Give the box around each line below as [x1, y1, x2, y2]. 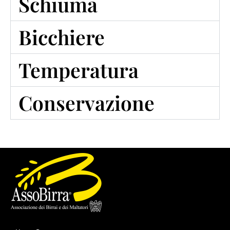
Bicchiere [18, 24, 105, 50]
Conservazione [18, 89, 155, 116]
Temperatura [18, 56, 139, 83]
